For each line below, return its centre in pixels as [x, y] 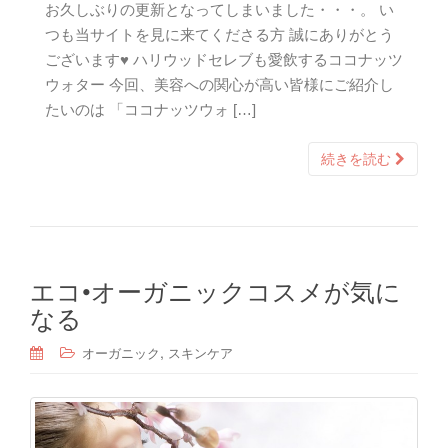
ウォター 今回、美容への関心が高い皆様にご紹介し [219, 85]
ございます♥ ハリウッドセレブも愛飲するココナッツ [224, 60]
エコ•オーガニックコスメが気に [215, 290]
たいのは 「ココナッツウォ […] [150, 110]
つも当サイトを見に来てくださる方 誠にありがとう [219, 35]
